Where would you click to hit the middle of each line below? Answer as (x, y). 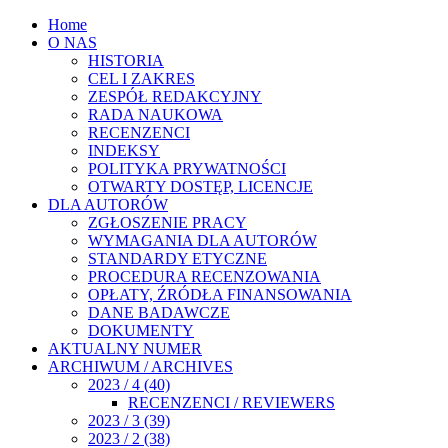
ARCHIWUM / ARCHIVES (140, 366)
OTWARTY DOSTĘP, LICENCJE (200, 186)
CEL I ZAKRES (141, 78)
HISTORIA (126, 60)
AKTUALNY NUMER (125, 348)
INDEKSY (124, 150)
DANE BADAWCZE (159, 312)
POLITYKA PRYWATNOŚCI (187, 168)
